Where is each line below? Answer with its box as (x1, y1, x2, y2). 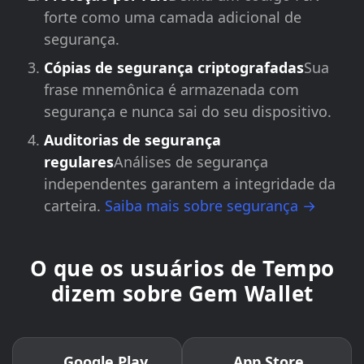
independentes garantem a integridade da (44, 174, 336, 193)
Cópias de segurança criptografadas (44, 58, 304, 77)
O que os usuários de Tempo (29, 253, 335, 283)
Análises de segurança (114, 152, 268, 171)
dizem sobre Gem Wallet (50, 279, 314, 308)
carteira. (44, 196, 105, 215)
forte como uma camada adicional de (44, 7, 301, 27)
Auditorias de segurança (44, 130, 221, 149)
